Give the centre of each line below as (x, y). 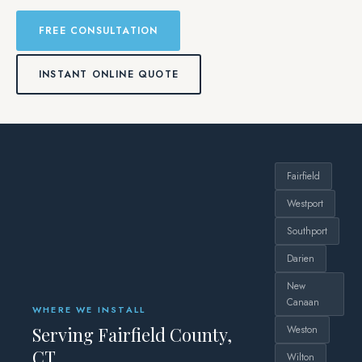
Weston (302, 330)
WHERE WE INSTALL (89, 309)
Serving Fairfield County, (132, 335)
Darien (301, 259)
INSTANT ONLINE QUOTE (109, 74)
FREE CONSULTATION (99, 31)
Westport (305, 204)
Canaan (303, 302)
